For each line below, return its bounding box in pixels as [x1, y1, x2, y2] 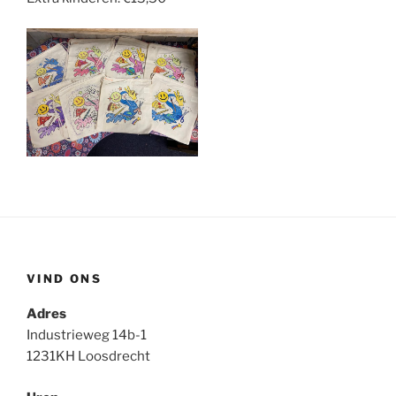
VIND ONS [27, 270, 102, 286]
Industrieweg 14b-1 [27, 327, 147, 344]
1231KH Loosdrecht [27, 348, 150, 365]
